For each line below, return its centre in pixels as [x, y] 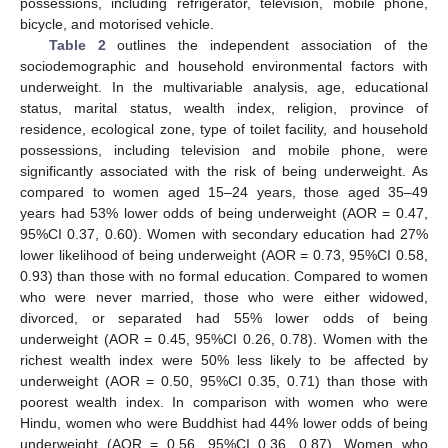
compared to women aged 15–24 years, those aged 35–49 [224, 191]
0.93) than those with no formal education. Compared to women [224, 275]
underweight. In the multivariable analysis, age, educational [224, 86]
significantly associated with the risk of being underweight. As [224, 170]
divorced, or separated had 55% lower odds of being [224, 317]
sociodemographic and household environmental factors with [224, 65]
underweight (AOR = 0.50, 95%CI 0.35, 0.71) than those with [224, 380]
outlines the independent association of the [267, 44]
